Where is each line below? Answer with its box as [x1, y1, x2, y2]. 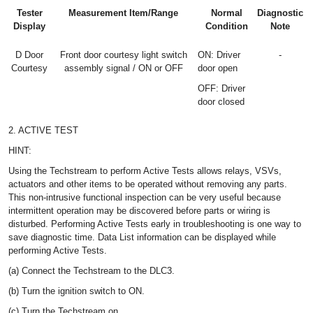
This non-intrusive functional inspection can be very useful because [8, 192, 281, 203]
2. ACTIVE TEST [8, 125, 78, 136]
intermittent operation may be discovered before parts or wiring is [8, 205, 270, 216]
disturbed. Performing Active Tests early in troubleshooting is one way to [8, 219, 301, 229]
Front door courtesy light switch [59, 50, 187, 60]
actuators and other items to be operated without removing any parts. [8, 179, 287, 189]
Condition [205, 21, 248, 31]
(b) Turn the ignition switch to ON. [8, 286, 145, 296]
